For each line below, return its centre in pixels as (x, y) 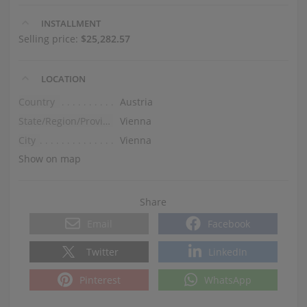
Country (36, 101)
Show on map (49, 158)
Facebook (229, 223)
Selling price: (49, 38)
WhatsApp (228, 280)
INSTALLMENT (70, 23)
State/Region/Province (106, 121)
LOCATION (62, 78)
